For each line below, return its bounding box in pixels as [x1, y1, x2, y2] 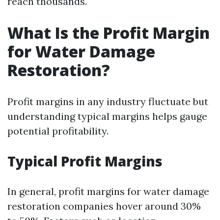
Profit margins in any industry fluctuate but [7, 95, 208, 108]
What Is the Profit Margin [7, 22, 210, 43]
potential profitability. [7, 125, 109, 137]
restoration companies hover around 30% [7, 200, 201, 212]
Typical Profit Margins [7, 152, 163, 170]
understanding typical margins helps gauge [7, 110, 207, 122]
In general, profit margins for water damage [7, 185, 209, 197]
